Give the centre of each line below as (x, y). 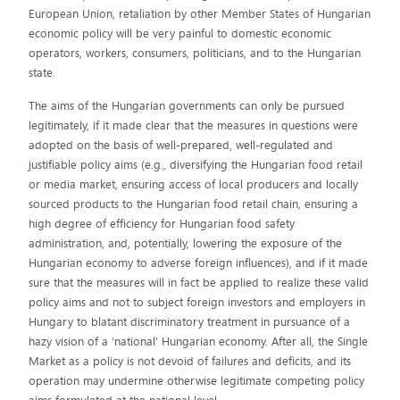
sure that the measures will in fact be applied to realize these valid (199, 283)
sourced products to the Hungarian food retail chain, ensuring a (194, 204)
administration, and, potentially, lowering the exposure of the (186, 243)
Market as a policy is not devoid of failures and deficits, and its (190, 361)
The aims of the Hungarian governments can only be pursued (187, 106)
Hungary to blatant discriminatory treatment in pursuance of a (190, 322)
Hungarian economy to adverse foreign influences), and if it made (199, 263)
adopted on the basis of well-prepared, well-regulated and (181, 145)
